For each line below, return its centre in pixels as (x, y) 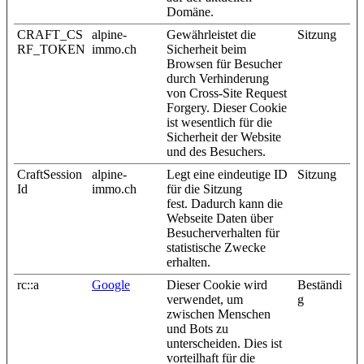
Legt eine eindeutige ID (227, 175)
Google (111, 285)
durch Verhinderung (218, 79)
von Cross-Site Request (227, 93)
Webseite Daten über (220, 219)
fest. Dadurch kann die (225, 204)
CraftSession (50, 175)
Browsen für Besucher (224, 64)
